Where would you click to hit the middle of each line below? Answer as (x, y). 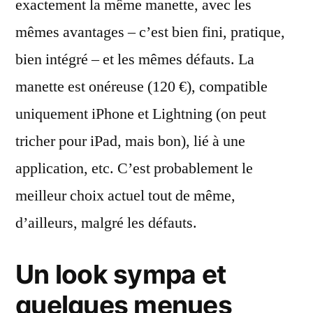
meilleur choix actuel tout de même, (125, 196)
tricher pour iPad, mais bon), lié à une (130, 141)
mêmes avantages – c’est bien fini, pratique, (150, 32)
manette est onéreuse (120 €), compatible (141, 87)
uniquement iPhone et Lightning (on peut (141, 114)
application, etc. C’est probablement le (134, 168)
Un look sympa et (121, 274)
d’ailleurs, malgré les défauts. (106, 223)
